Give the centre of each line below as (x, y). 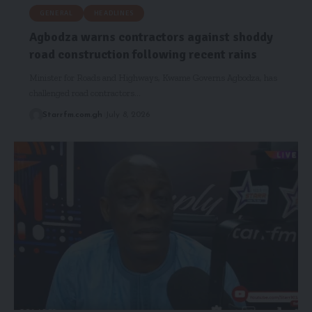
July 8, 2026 (127, 115)
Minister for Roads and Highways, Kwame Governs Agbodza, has (153, 77)
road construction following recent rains (143, 54)
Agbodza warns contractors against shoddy (151, 37)
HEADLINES (114, 13)
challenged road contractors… (85, 93)
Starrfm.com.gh (72, 115)
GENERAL (56, 13)
